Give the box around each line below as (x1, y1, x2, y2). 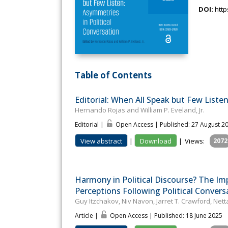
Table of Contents (75, 69, 152, 81)
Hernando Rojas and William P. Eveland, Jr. (75, 105, 205, 115)
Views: (185, 136, 205, 146)
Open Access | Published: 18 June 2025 (110, 211, 222, 220)
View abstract (80, 136, 122, 146)
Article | (75, 211, 100, 220)
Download (140, 136, 172, 146)
